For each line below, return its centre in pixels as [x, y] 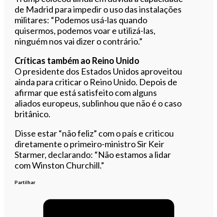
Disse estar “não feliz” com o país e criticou [94, 133]
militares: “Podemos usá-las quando [81, 20]
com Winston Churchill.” [60, 165]
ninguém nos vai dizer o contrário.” [79, 41]
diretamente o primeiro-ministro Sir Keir [90, 144]
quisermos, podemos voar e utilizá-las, [85, 30]
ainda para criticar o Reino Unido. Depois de [96, 82]
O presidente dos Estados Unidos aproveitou [99, 71]
